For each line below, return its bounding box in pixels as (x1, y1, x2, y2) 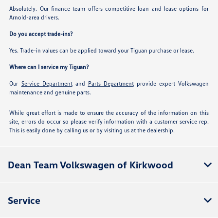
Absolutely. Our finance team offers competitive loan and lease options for (9, 5, 209, 13)
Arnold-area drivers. (9, 14, 60, 21)
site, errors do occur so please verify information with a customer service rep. (9, 118, 209, 126)
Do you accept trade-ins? (9, 30, 73, 38)
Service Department (21, 80, 73, 88)
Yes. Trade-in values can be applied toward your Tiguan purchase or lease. (9, 47, 195, 54)
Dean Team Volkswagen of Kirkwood (8, 159, 173, 171)
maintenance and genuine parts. (9, 89, 91, 96)
